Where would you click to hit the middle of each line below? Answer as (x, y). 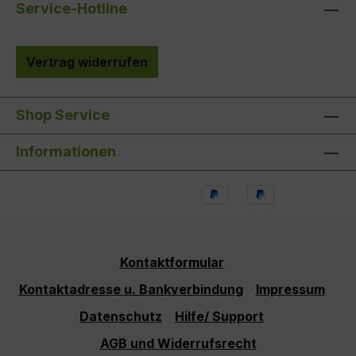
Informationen (66, 152)
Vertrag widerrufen (87, 62)
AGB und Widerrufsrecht (178, 343)
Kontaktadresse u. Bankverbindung (131, 289)
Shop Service (63, 115)
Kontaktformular (172, 262)
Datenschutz (121, 316)
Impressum (290, 289)
